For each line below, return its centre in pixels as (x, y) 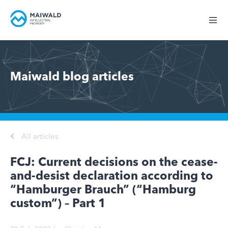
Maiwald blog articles (72, 76)
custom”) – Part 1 (58, 203)
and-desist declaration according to (112, 176)
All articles (40, 136)
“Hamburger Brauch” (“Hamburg (103, 189)
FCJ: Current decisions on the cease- (114, 162)
